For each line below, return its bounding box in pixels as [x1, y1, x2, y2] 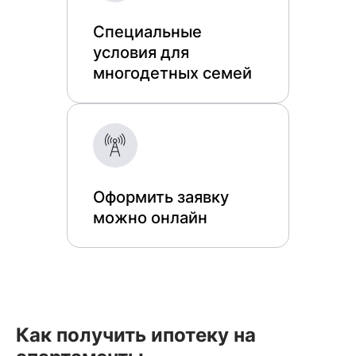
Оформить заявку [93, 188, 229, 207]
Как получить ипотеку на [16, 323, 256, 346]
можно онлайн [93, 208, 207, 227]
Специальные [93, 22, 202, 41]
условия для [93, 43, 189, 62]
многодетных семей [93, 64, 252, 83]
